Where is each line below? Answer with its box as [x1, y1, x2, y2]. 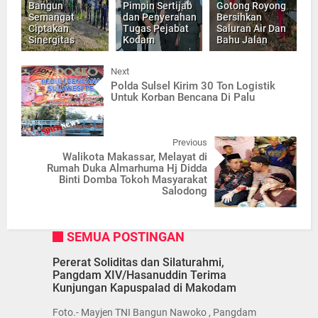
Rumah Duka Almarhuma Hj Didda [46, 162, 207, 175]
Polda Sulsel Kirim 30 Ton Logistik [111, 79, 276, 93]
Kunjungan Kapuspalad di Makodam [53, 280, 236, 295]
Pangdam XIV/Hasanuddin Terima [53, 268, 226, 282]
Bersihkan [216, 11, 263, 23]
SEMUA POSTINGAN [67, 229, 185, 245]
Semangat [28, 11, 75, 23]
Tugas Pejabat [122, 23, 189, 35]
